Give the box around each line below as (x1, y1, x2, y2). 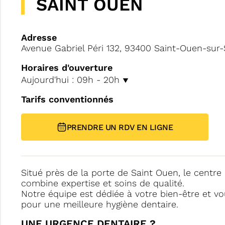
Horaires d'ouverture (21, 62, 113, 73)
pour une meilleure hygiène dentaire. (21, 199, 178, 209)
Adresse (21, 32, 57, 43)
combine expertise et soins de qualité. (21, 178, 184, 188)
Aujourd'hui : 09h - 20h (21, 74, 123, 85)
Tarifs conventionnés (21, 94, 114, 104)
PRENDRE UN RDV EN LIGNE (66, 122, 173, 132)
